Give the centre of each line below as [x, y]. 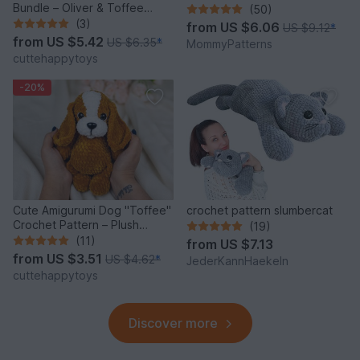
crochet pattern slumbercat [260, 210]
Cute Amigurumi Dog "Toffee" [92, 210]
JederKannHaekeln [237, 260]
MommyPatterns [229, 43]
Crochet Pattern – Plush [76, 224]
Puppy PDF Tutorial [64, 239]
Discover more [173, 323]
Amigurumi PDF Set [63, 22]
